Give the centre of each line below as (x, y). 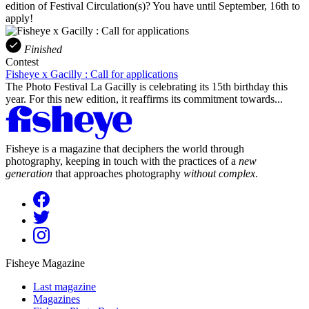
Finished (43, 49)
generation (29, 173)
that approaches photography (118, 173)
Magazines (57, 299)
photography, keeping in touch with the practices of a (122, 161)
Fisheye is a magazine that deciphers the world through (125, 148)
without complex (219, 173)
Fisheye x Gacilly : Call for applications (92, 74)
